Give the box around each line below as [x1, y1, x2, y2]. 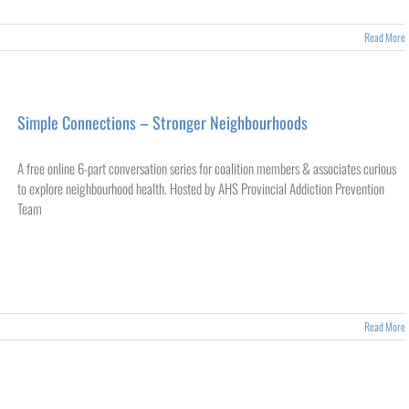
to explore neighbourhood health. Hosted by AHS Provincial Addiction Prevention [17, 178, 384, 198]
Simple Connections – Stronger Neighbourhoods [17, 110, 308, 134]
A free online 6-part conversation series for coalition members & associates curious [17, 158, 396, 178]
